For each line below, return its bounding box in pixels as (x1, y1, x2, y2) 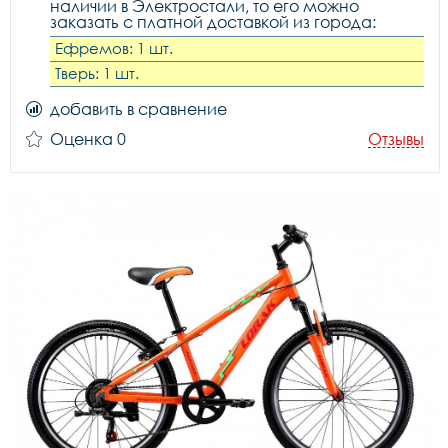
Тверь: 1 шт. (55, 64, 139, 82)
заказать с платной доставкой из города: (50, 12, 376, 32)
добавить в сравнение (50, 99, 227, 119)
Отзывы (368, 129, 424, 149)
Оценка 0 (50, 129, 126, 149)
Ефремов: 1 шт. (55, 39, 173, 57)
